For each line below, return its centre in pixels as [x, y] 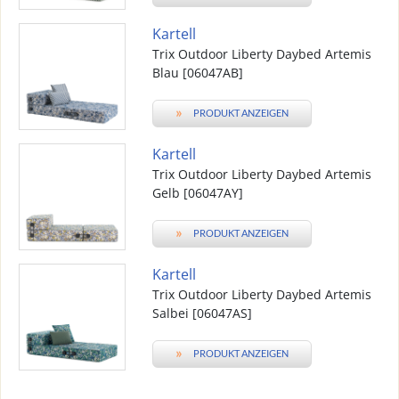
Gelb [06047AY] [198, 193]
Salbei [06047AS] [202, 313]
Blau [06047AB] [198, 73]
